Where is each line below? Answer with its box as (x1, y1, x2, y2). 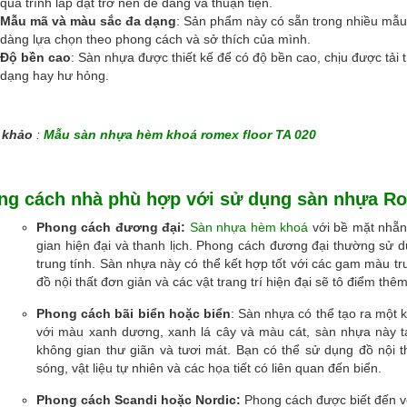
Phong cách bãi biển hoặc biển (36, 305, 231, 321)
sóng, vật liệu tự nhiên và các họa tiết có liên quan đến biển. (36, 360, 382, 375)
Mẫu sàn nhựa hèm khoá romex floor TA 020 (44, 126, 316, 142)
